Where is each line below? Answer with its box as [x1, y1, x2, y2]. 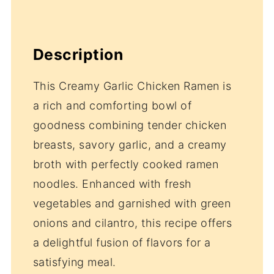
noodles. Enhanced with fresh [32, 177, 192, 190]
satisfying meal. [32, 255, 116, 268]
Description [32, 45, 124, 64]
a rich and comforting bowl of [32, 98, 192, 112]
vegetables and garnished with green [32, 196, 231, 210]
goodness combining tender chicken [32, 118, 227, 131]
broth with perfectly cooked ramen [32, 157, 219, 171]
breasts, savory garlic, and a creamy [32, 138, 227, 151]
